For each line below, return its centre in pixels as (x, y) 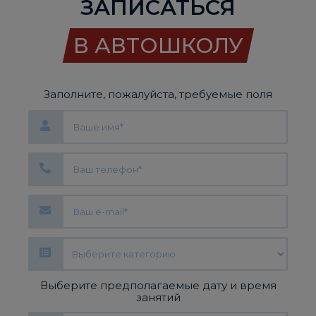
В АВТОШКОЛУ (158, 45)
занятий (158, 297)
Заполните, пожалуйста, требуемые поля (158, 94)
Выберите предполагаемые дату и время (158, 285)
